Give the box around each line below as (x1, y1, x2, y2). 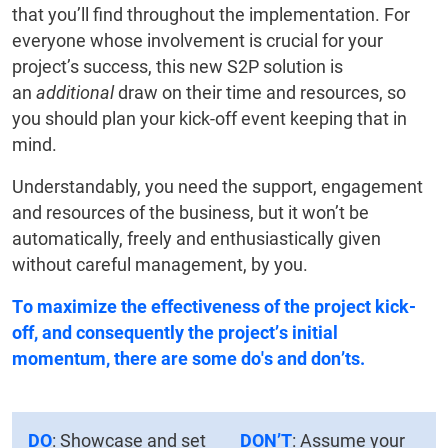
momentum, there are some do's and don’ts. (12, 348, 365, 370)
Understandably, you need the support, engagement (12, 176, 423, 198)
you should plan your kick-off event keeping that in (12, 108, 407, 130)
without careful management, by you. (12, 254, 308, 276)
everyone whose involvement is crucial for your (12, 30, 383, 52)
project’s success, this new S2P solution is (12, 56, 343, 78)
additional (36, 82, 114, 104)
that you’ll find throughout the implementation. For (12, 4, 410, 26)
